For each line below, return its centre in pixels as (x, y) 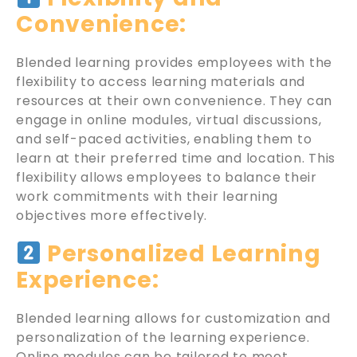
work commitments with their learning (147, 197)
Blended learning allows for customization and (173, 318)
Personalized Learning (181, 253)
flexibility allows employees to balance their (167, 178)
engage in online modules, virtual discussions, (169, 120)
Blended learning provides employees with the (174, 63)
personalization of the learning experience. (163, 337)
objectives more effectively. (112, 216)
